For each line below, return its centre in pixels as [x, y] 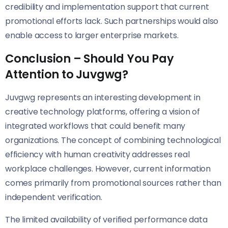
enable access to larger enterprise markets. [92, 36]
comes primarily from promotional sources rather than [113, 183]
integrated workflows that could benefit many [95, 126]
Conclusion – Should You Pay [90, 59]
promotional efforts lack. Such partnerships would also [112, 21]
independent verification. [54, 197]
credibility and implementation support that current [107, 7]
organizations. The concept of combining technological [113, 140]
